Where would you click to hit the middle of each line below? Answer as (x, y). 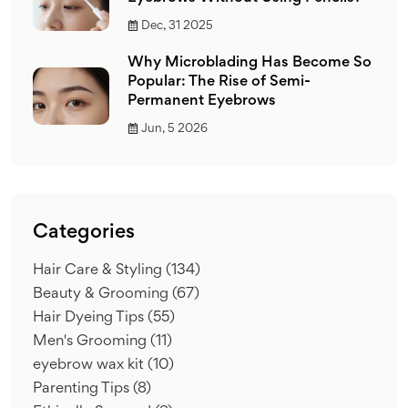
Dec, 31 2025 (177, 26)
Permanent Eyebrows (202, 101)
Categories (84, 233)
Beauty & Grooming (102, 294)
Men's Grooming (92, 342)
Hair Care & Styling (99, 270)
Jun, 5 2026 (174, 129)
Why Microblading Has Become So (250, 63)
